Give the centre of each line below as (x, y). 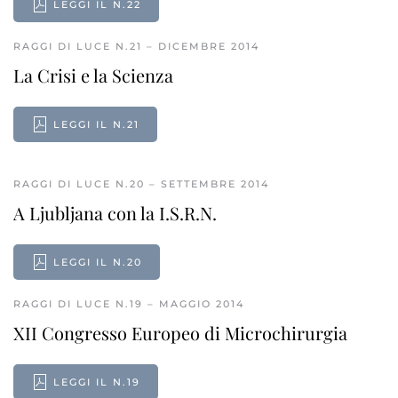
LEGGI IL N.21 (96, 124)
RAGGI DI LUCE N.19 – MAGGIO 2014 (129, 304)
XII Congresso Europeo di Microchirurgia (180, 333)
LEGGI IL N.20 (98, 262)
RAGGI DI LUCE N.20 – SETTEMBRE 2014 (141, 184)
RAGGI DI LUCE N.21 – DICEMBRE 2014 (136, 46)
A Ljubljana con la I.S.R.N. (115, 213)
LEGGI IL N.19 (97, 382)
